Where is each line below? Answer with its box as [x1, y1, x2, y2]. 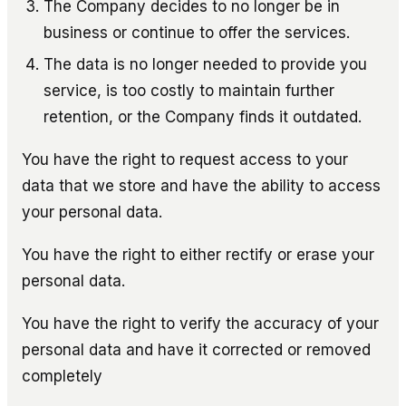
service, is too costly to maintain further [43, 81, 334, 100]
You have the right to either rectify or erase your [22, 245, 374, 264]
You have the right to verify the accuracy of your [22, 314, 379, 333]
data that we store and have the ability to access [22, 176, 381, 195]
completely [22, 366, 102, 385]
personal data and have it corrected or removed [22, 340, 371, 359]
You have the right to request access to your [22, 150, 348, 169]
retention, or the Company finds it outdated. [43, 107, 362, 126]
